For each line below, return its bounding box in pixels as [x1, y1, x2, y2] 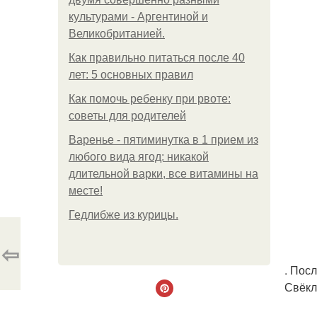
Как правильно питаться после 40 [69, 52, 245, 64]
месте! [69, 185, 103, 197]
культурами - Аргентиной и [69, 11, 208, 23]
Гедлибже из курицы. [69, 209, 178, 221]
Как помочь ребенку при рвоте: [69, 93, 231, 105]
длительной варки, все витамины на [69, 168, 258, 180]
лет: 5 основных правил [69, 69, 193, 81]
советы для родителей [69, 110, 186, 122]
